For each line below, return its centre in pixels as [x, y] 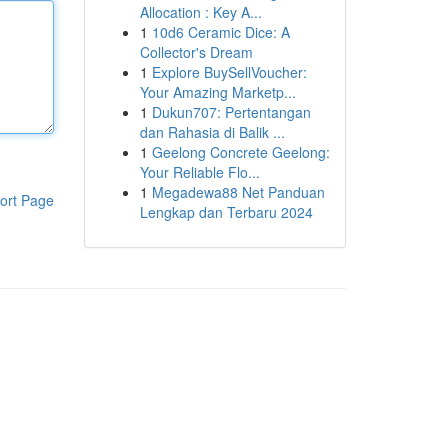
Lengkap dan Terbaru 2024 [226, 212]
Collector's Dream [196, 52]
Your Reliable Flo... [199, 172]
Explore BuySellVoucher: [229, 72]
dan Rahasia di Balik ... [212, 132]
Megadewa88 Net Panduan [238, 192]
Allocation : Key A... [200, 12]
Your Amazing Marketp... [217, 92]
